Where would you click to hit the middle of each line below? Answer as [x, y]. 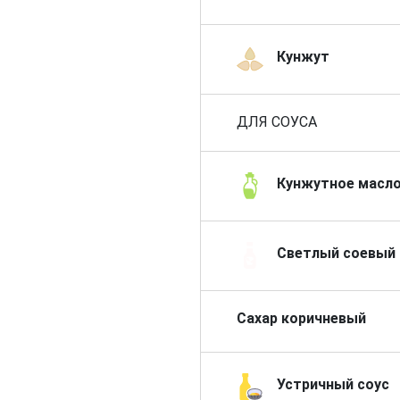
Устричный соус [333, 384]
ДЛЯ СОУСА [277, 122]
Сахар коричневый [301, 318]
